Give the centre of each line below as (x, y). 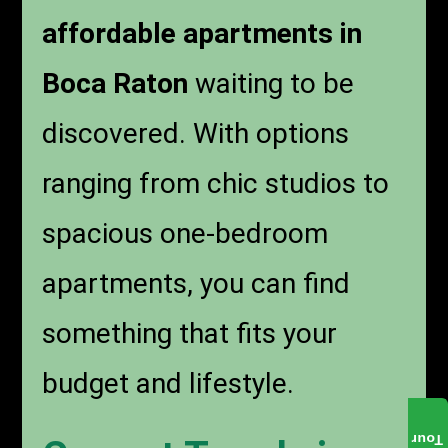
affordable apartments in (202, 34)
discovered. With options (196, 134)
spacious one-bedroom (185, 234)
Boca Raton (115, 84)
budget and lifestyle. (168, 384)
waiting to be (271, 84)
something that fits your (190, 334)
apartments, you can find (196, 284)
